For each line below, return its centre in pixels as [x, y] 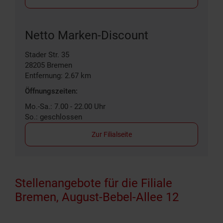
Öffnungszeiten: [51, 91]
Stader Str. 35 [47, 55]
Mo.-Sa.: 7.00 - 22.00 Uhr [65, 106]
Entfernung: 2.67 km [58, 75]
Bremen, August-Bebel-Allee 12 [97, 197]
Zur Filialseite [111, 134]
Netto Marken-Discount [87, 35]
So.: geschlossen [54, 117]
